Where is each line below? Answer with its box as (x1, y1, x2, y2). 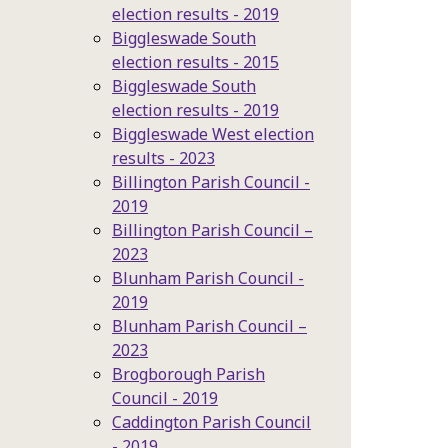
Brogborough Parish (112, 363, 265, 385)
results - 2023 (112, 147, 215, 169)
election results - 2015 (112, 51, 279, 73)
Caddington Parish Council (112, 411, 311, 433)
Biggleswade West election (112, 123, 314, 145)
